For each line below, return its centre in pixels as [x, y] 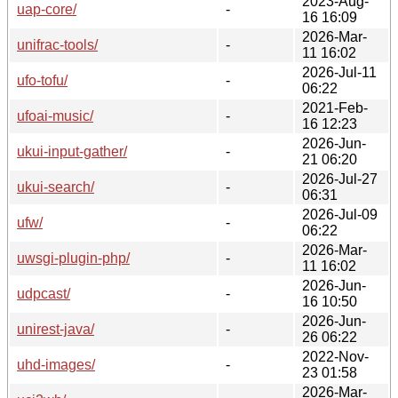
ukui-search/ [56, 187]
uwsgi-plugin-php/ [73, 258]
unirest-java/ [56, 329]
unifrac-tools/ [57, 44]
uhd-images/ [56, 364]
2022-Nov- [335, 356]
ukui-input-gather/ [72, 151]
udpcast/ [44, 293]
